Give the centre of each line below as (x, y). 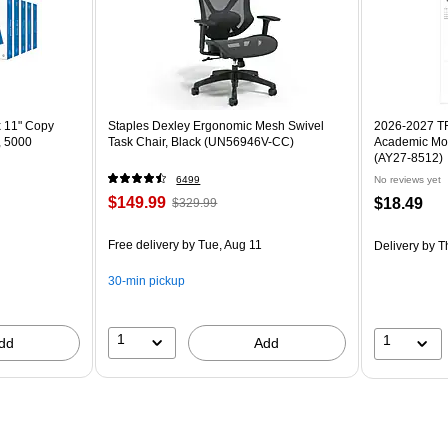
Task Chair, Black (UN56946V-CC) (201, 141)
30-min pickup (147, 280)
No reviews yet (407, 179)
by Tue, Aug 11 (221, 244)
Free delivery (144, 244)
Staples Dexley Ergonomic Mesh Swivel (216, 125)
